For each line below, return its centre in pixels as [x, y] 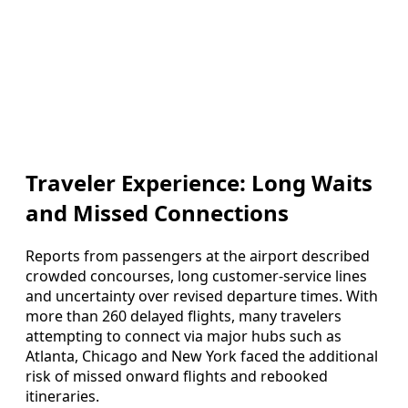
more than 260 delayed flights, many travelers [184, 316]
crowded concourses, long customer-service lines [196, 276]
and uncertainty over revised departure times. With [202, 296]
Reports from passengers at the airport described [198, 256]
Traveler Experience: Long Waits [199, 183]
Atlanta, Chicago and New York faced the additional [202, 357]
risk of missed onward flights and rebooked [177, 377]
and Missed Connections [157, 213]
